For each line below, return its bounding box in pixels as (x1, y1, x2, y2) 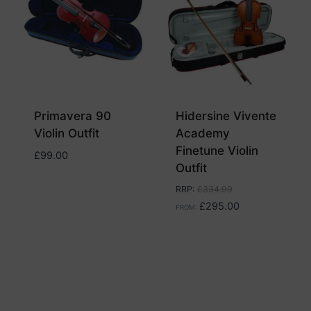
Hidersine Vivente (175, 109, 276, 124)
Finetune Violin (175, 144, 258, 158)
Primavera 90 (33, 109, 111, 124)
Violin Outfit (33, 126, 99, 141)
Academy (175, 126, 230, 141)
